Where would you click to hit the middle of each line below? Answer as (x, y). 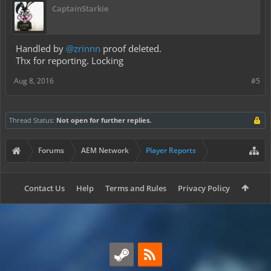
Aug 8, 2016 (34, 80)
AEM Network (105, 150)
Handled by (41, 48)
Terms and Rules (136, 188)
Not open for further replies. (104, 120)
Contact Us (44, 188)
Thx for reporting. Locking (70, 60)
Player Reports (171, 150)
